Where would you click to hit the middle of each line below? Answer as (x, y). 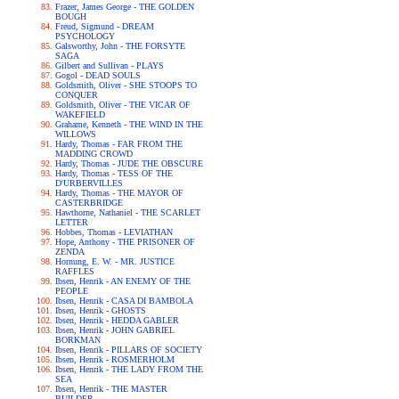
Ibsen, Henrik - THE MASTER (111, 389)
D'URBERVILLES (89, 183)
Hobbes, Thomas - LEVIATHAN (114, 232)
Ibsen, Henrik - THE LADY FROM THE (129, 369)
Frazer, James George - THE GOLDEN (124, 7)
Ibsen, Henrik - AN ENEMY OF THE (122, 281)
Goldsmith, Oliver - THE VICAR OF (122, 105)
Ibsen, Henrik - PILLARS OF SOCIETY (128, 350)
